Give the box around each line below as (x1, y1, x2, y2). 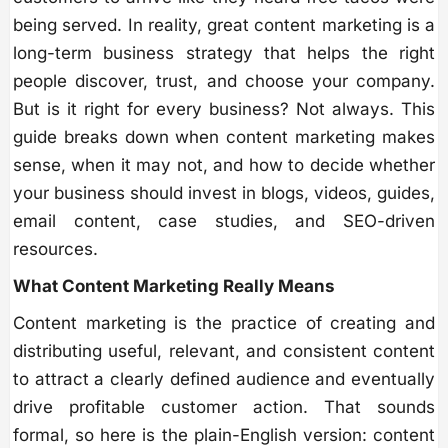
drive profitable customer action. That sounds (13, 397, 435, 418)
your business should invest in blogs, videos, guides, (13, 183, 435, 204)
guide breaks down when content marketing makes (13, 127, 435, 148)
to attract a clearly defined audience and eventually (13, 369, 435, 390)
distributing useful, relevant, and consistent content (13, 341, 435, 362)
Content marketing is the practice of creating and (13, 313, 435, 334)
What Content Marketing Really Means (13, 276, 335, 297)
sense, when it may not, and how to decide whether (13, 155, 435, 176)
